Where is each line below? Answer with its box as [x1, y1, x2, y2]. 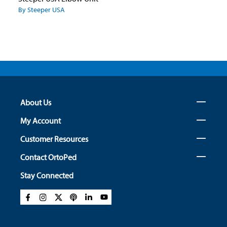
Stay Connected [20, 170, 73, 181]
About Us [20, 97, 51, 108]
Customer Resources [20, 134, 88, 144]
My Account [20, 116, 61, 126]
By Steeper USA [18, 5, 65, 15]
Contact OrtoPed [20, 152, 77, 163]
